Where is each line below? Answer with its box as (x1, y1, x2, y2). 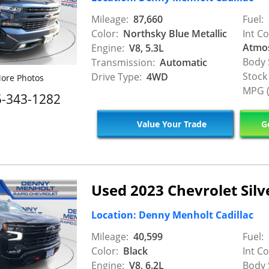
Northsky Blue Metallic (121, 27, 227, 41)
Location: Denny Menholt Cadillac (91, 208, 253, 222)
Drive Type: (91, 70, 142, 84)
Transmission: (91, 56, 155, 70)
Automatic (157, 56, 207, 70)
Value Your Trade (134, 118, 207, 130)
